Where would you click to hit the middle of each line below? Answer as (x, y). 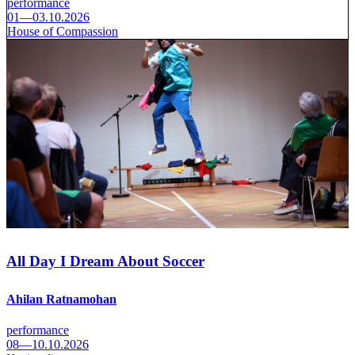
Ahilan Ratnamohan (61, 299)
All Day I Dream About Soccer (105, 261)
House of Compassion (63, 32)
